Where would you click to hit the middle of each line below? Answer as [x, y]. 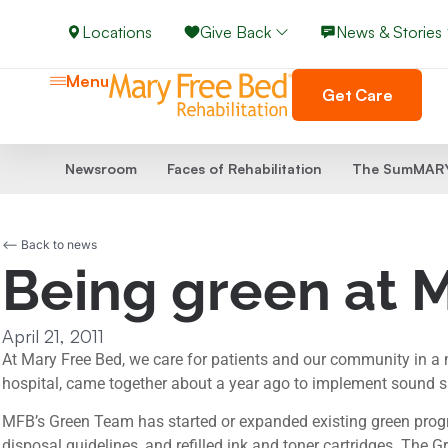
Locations [117, 32]
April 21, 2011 [53, 336]
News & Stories [389, 32]
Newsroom [100, 168]
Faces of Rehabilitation [244, 168]
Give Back [235, 32]
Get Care [357, 95]
